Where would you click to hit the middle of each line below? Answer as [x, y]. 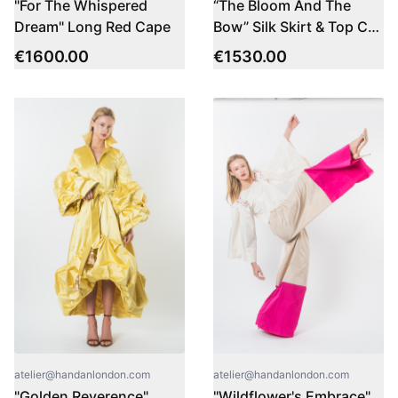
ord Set [238, 48]
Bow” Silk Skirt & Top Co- [298, 27]
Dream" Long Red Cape [92, 27]
